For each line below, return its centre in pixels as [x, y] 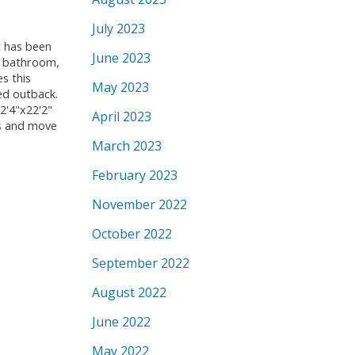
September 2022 [141, 263]
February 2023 [135, 175]
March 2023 [127, 146]
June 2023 [121, 58]
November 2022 [139, 204]
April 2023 [122, 116]
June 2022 [121, 322]
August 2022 [129, 292]
